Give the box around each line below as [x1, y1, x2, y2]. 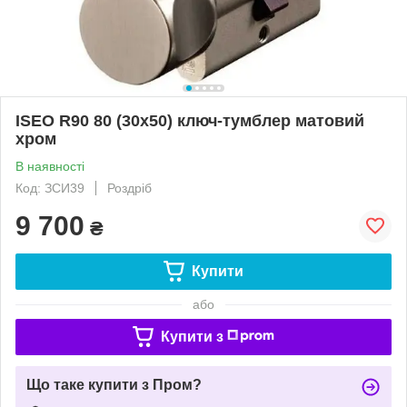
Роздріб [107, 180, 152, 195]
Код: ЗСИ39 [15, 180, 84, 195]
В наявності [15, 158, 84, 174]
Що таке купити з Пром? [26, 376, 202, 392]
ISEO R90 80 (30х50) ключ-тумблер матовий [15, 111, 364, 130]
